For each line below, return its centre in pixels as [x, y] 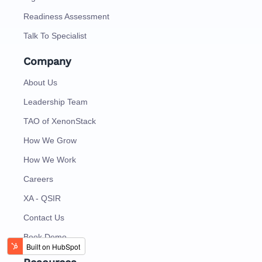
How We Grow [50, 140]
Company [47, 61]
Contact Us [44, 217]
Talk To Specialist [55, 35]
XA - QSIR [42, 198]
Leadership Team [56, 101]
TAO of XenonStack [60, 121]
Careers [38, 179]
